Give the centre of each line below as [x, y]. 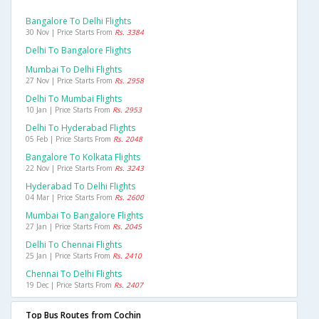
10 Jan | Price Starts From [69, 110]
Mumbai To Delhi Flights [74, 70]
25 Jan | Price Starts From [69, 256]
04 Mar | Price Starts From [70, 198]
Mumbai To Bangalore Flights [84, 216]
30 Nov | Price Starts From [70, 32]
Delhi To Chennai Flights [74, 245]
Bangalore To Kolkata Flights [83, 157]
